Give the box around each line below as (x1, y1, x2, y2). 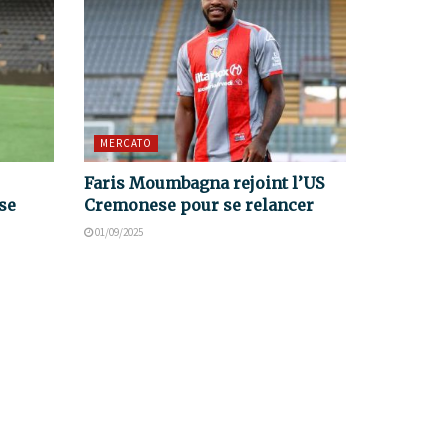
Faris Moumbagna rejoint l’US (83, 173, 324, 194)
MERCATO (99, 136, 152, 151)
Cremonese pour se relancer (83, 195, 314, 216)
